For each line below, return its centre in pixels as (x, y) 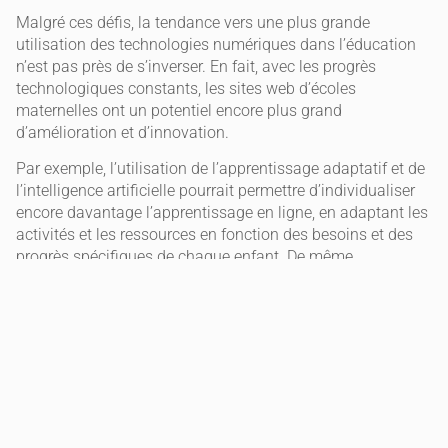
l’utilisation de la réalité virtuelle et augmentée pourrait (206, 279)
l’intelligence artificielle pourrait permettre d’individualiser (215, 191)
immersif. (49, 323)
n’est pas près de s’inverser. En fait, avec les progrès (196, 66)
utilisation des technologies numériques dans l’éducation (216, 44)
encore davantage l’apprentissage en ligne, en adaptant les (222, 213)
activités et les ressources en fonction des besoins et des (214, 235)
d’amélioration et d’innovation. (122, 132)
